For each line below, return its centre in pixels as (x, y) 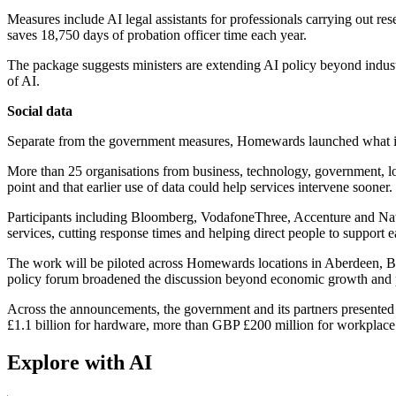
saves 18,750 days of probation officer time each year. (157, 35)
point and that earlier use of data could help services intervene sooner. (200, 187)
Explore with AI (80, 362)
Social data (40, 111)
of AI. (23, 81)
